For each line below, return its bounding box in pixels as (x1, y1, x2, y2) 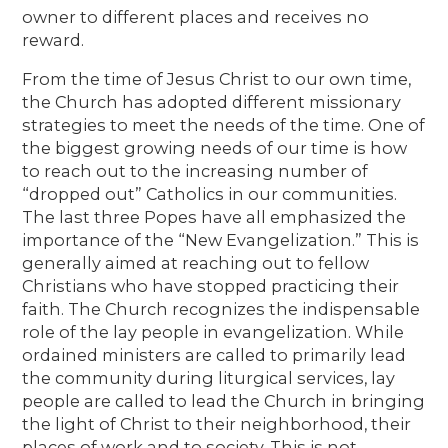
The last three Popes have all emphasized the (22, 206, 407, 227)
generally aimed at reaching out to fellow (22, 252, 370, 273)
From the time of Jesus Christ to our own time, (22, 68, 412, 89)
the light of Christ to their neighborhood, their (22, 413, 412, 434)
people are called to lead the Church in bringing (22, 390, 426, 411)
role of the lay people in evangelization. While (22, 321, 405, 342)
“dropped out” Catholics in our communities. (22, 183, 398, 204)
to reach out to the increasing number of (22, 160, 369, 181)
